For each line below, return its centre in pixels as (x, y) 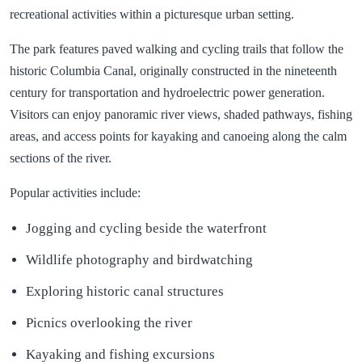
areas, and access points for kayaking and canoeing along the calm (178, 137)
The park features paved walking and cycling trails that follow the (177, 49)
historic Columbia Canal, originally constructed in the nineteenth (173, 71)
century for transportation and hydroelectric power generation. (167, 93)
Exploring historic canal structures (125, 292)
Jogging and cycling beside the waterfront (146, 229)
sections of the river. (61, 158)
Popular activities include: (75, 193)
